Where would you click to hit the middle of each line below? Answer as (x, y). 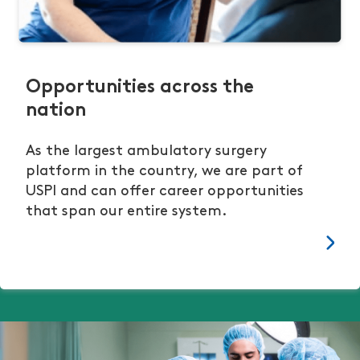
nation (56, 112)
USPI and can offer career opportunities (165, 192)
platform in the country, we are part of (164, 172)
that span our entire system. (126, 212)
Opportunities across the (140, 88)
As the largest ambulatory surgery (146, 152)
